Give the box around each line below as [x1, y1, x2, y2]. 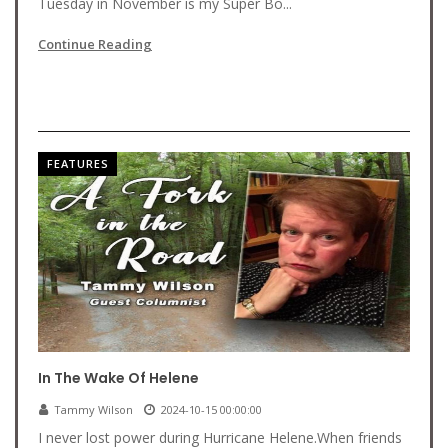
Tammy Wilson [54, 402, 133, 417]
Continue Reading [38, 35, 152, 53]
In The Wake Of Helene [38, 368, 199, 388]
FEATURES [47, 156, 109, 171]
